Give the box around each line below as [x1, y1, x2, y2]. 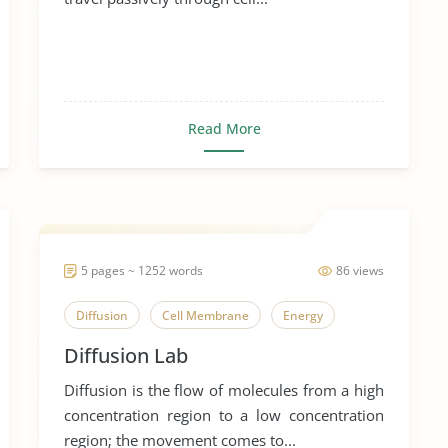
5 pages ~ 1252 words [81, 262, 203, 279]
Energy [283, 307, 323, 324]
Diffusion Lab [64, 342, 188, 369]
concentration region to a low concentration [64, 405, 384, 425]
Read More [187, 119, 261, 138]
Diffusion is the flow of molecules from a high [64, 380, 384, 400]
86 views [336, 262, 384, 279]
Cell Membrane [162, 307, 249, 324]
